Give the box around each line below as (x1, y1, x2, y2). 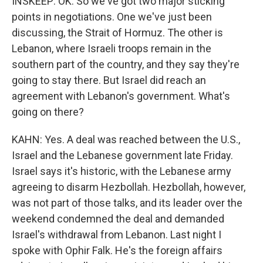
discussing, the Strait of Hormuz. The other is (12, 26, 223, 39)
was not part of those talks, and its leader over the (12, 197, 242, 209)
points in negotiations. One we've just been (12, 11, 212, 23)
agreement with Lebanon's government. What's (12, 90, 230, 102)
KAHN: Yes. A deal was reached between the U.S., (12, 133, 240, 146)
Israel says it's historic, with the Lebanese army (12, 165, 231, 177)
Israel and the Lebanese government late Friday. (12, 149, 233, 161)
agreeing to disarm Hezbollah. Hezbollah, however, (12, 181, 245, 193)
